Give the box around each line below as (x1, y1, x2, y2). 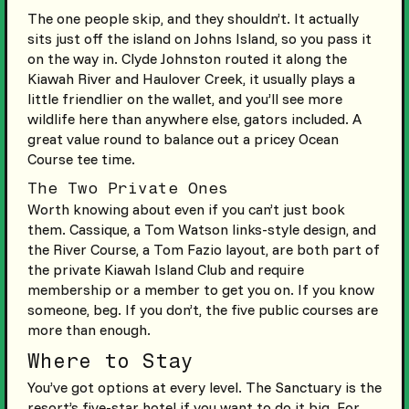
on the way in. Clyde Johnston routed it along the (26, 48, 347, 68)
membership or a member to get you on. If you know (26, 279, 374, 299)
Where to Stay (26, 348, 194, 373)
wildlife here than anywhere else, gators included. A (26, 109, 362, 128)
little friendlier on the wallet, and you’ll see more (26, 89, 342, 108)
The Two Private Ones (26, 178, 228, 197)
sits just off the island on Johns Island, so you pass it (26, 28, 372, 47)
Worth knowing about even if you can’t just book (26, 199, 345, 218)
